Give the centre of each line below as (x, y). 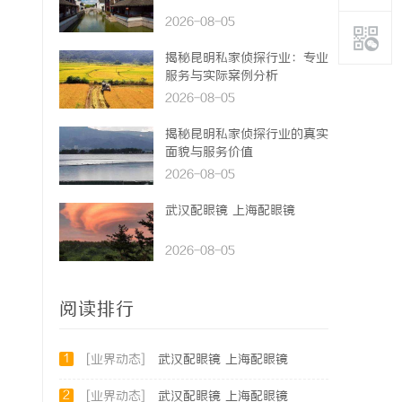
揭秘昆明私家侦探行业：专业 (247, 59)
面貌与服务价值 (209, 153)
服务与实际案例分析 (222, 77)
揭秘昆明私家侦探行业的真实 (247, 135)
